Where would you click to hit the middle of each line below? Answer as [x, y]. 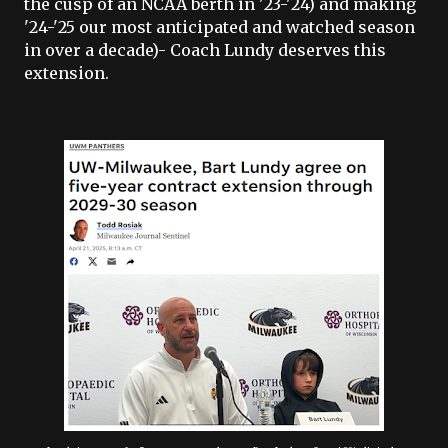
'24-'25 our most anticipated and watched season [219, 27]
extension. [66, 73]
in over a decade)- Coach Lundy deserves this [205, 50]
